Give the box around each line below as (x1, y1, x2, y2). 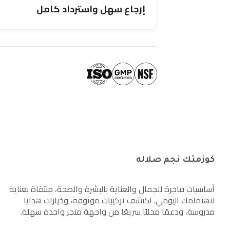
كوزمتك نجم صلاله (136, 156, 215, 165)
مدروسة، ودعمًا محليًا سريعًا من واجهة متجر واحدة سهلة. (21, 204, 215, 219)
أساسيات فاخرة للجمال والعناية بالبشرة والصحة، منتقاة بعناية (9, 181, 215, 197)
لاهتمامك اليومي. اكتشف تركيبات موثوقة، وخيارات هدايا (24, 193, 215, 208)
